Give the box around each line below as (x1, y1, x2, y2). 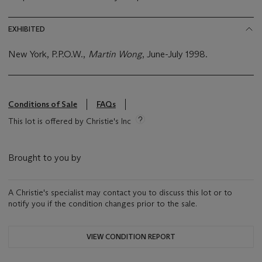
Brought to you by (8, 152, 81, 164)
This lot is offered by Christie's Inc (8, 116, 131, 127)
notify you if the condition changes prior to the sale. (8, 198, 197, 209)
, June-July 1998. (142, 49, 208, 60)
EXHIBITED (8, 25, 45, 34)
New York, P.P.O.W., (8, 49, 88, 60)
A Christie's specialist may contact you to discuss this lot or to (8, 187, 232, 198)
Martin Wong (88, 49, 142, 60)
